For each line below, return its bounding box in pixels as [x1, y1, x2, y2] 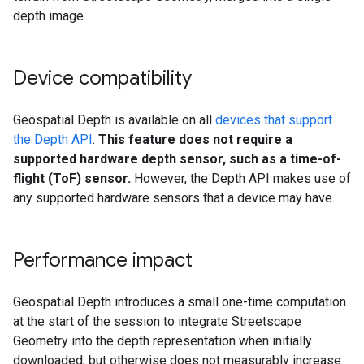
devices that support [215, 111, 332, 128]
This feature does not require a [98, 131, 292, 147]
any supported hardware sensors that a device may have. [13, 189, 335, 206]
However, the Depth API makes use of [131, 170, 351, 186]
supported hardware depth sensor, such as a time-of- [13, 150, 341, 167]
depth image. [13, 7, 86, 24]
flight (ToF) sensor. [13, 170, 131, 186]
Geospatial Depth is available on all [13, 111, 215, 128]
